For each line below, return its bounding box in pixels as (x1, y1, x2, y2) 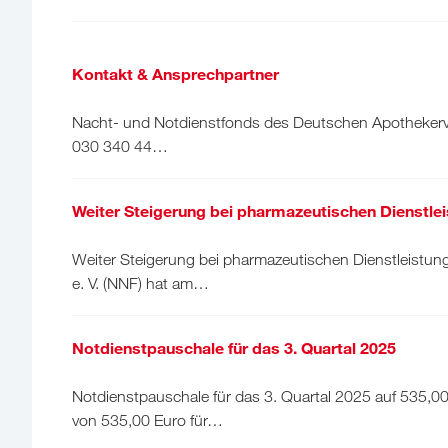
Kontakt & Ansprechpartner (72, 63, 279, 83)
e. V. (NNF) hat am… (72, 273, 209, 292)
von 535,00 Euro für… (72, 410, 223, 429)
